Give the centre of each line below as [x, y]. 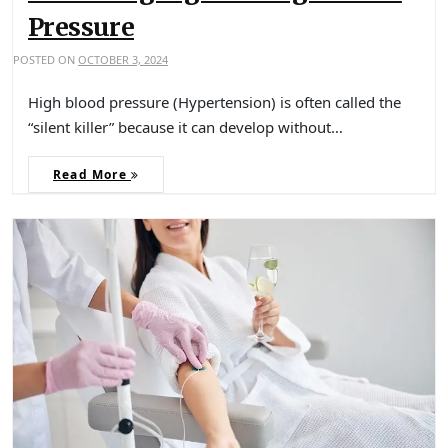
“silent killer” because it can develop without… [185, 127]
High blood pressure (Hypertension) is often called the [214, 102]
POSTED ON [45, 60]
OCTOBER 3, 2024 [123, 60]
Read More [92, 175]
